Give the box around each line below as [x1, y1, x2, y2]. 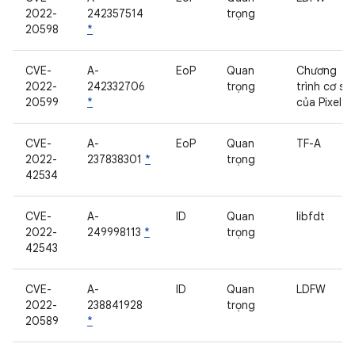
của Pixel [296, 95, 342, 109]
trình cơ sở [296, 79, 351, 94]
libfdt [296, 209, 325, 223]
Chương [296, 63, 337, 78]
